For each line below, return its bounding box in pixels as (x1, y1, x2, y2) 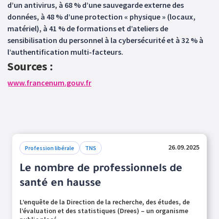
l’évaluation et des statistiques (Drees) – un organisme (20, 206, 188, 215)
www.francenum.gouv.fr (7, 78, 91, 88)
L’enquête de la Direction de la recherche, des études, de (20, 197, 190, 206)
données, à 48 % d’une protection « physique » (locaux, (7, 12, 196, 22)
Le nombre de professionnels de (20, 164, 182, 175)
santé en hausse (20, 178, 101, 190)
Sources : (7, 59, 53, 74)
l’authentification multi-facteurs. (7, 47, 123, 57)
